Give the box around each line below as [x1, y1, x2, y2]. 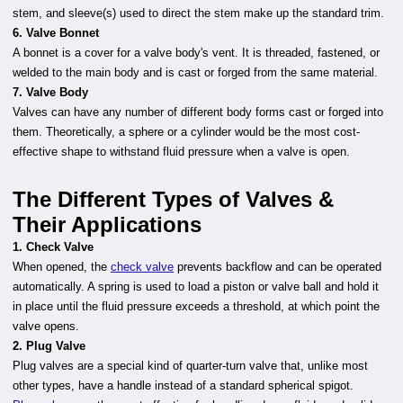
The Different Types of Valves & [13, 187, 334, 211]
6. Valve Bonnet [13, 26, 99, 40]
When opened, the [13, 260, 111, 273]
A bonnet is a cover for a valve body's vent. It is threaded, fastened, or [13, 46, 380, 59]
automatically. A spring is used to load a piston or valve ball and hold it [13, 280, 379, 293]
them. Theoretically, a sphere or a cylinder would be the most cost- [13, 125, 360, 139]
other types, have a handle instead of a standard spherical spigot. [13, 379, 354, 392]
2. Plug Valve [13, 339, 85, 353]
